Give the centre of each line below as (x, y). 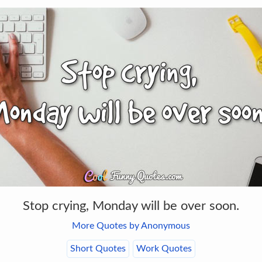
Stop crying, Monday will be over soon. (131, 206)
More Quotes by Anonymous (131, 226)
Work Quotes (164, 249)
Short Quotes (98, 249)
